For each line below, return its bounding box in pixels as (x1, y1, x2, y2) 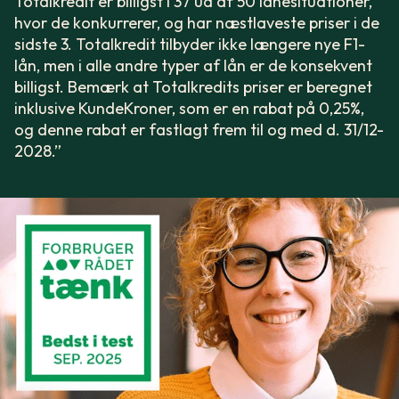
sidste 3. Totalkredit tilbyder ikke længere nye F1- (14, 33, 365, 54)
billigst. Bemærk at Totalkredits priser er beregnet (14, 76, 372, 97)
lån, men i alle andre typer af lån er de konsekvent (14, 54, 372, 76)
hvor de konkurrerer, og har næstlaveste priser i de (14, 12, 379, 33)
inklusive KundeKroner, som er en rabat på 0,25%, (14, 97, 364, 118)
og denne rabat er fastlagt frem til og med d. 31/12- (14, 118, 384, 140)
